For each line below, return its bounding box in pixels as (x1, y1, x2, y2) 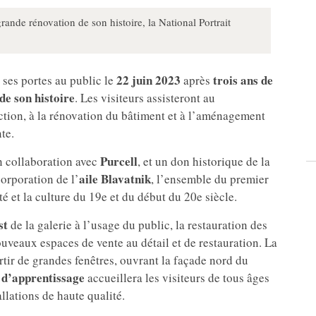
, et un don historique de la (138, 153, 270, 170)
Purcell (100, 152, 138, 171)
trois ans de (210, 71, 273, 90)
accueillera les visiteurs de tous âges (85, 269, 269, 286)
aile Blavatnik (79, 170, 151, 188)
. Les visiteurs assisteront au (75, 90, 215, 107)
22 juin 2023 (114, 71, 181, 90)
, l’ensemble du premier (151, 171, 269, 188)
